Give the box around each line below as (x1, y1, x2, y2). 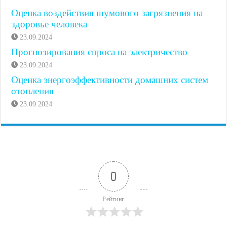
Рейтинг (102, 196, 125, 203)
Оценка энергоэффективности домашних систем (11, 74, 209, 86)
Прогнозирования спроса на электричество (11, 47, 188, 58)
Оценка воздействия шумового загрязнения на (11, 8, 203, 19)
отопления (11, 86, 54, 97)
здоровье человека (11, 19, 88, 30)
